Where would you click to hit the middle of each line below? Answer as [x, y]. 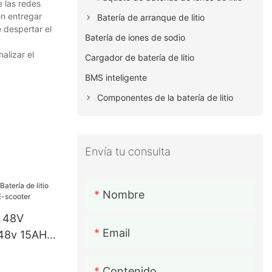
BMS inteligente [116, 78]
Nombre [124, 194]
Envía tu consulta [128, 152]
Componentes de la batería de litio [165, 98]
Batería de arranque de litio [151, 18]
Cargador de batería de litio [140, 58]
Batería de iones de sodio [135, 38]
